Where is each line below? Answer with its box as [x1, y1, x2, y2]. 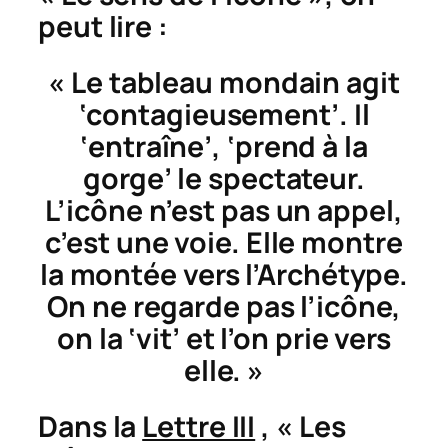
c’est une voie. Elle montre [45, 222, 403, 262]
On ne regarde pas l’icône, [47, 286, 401, 326]
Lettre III [142, 406, 256, 446]
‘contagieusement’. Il [78, 94, 370, 134]
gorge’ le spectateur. [83, 158, 365, 198]
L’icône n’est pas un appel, [45, 190, 403, 230]
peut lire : [38, 7, 168, 47]
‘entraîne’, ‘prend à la [80, 126, 368, 166]
